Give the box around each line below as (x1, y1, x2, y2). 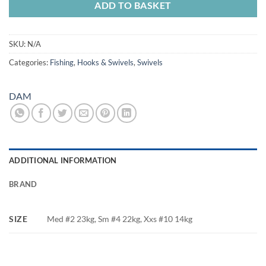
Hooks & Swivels (77, 57, 134, 67)
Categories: (9, 57, 50, 67)
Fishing (50, 57, 74, 67)
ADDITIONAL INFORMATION (9, 155, 117, 165)
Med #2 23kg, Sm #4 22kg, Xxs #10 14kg (47, 214, 193, 224)
